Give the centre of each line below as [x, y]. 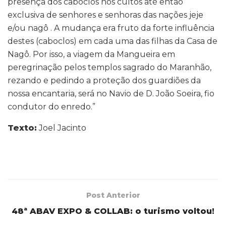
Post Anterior [113, 195]
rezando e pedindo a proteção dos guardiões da [104, 80]
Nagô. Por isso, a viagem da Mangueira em [91, 54]
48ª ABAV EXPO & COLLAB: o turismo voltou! [113, 211]
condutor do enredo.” [51, 106]
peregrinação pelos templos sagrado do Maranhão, [109, 67]
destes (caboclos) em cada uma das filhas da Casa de [112, 41]
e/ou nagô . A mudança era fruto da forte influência [111, 28]
